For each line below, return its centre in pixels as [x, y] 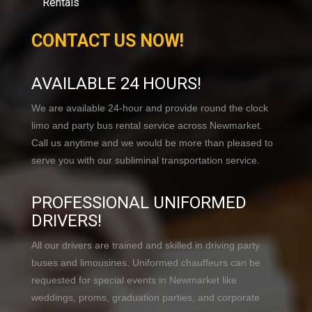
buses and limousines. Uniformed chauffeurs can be [146, 263]
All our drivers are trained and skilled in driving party [146, 245]
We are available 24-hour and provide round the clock [150, 108]
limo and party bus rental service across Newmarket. [147, 126]
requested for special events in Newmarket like [134, 280]
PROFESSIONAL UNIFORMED [139, 203]
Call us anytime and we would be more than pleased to [152, 143]
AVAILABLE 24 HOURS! [116, 84]
